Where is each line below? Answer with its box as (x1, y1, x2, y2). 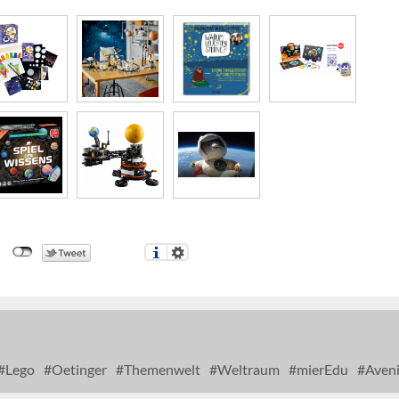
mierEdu (294, 361, 348, 379)
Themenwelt (121, 361, 200, 379)
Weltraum (215, 361, 280, 379)
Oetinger (49, 361, 107, 379)
